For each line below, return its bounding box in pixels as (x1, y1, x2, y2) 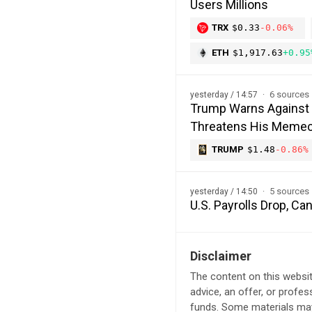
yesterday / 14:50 (190, 186, 260, 196)
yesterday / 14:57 (190, 89, 260, 100)
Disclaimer (190, 248, 251, 263)
